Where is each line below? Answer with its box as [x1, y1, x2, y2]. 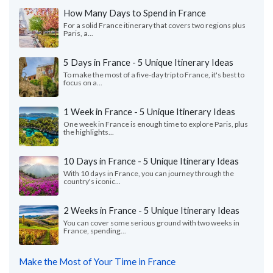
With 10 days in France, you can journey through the [63, 168, 234, 178]
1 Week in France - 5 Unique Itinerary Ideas [63, 105, 235, 117]
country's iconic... [63, 176, 121, 186]
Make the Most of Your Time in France [19, 255, 175, 267]
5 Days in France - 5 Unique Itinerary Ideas [63, 56, 233, 68]
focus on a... [63, 77, 102, 87]
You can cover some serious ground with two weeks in [63, 218, 239, 227]
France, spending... [63, 225, 126, 235]
